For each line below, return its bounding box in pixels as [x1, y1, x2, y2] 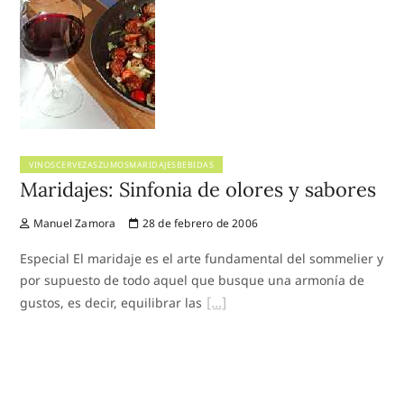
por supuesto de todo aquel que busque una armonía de [20, 271, 365, 289]
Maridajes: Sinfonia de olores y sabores [20, 176, 377, 202]
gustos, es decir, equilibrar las [20, 293, 203, 311]
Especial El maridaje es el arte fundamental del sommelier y [20, 249, 384, 267]
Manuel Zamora [30, 215, 116, 231]
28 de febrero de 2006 [139, 215, 259, 231]
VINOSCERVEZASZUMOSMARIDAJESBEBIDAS [29, 158, 215, 170]
